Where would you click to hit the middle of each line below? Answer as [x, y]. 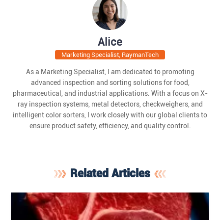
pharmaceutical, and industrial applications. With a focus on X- [110, 93]
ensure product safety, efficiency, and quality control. [110, 125]
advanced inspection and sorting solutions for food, [110, 82]
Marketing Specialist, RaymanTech [110, 55]
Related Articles [110, 174]
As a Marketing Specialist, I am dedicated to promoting [110, 71]
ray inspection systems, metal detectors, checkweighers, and [110, 104]
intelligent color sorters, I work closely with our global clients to [110, 115]
